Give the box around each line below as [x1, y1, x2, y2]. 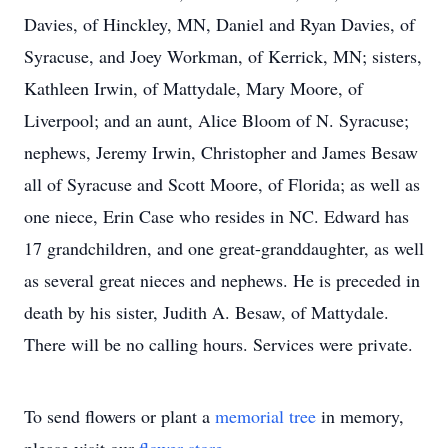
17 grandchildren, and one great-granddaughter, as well [24, 236, 424, 260]
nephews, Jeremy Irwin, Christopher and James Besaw [24, 140, 418, 164]
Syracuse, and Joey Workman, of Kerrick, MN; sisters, [24, 44, 422, 68]
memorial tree [215, 404, 316, 428]
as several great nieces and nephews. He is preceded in [24, 268, 420, 292]
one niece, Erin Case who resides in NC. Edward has [24, 204, 409, 228]
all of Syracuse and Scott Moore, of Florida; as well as [24, 172, 420, 196]
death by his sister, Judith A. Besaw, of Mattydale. [24, 300, 389, 324]
